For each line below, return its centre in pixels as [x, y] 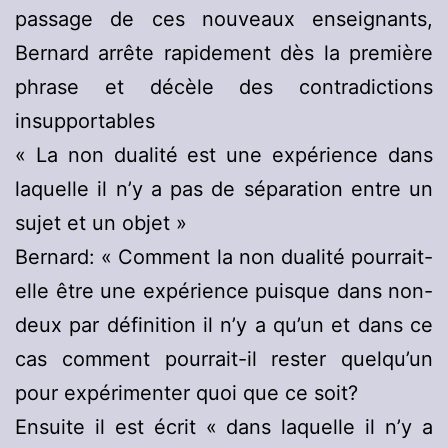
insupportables [85, 121]
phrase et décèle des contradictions [224, 87]
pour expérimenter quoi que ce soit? [186, 393]
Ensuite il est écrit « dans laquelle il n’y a [224, 427]
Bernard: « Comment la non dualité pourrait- [224, 257]
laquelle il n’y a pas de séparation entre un [224, 189]
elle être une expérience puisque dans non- [224, 291]
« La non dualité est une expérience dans [224, 155]
